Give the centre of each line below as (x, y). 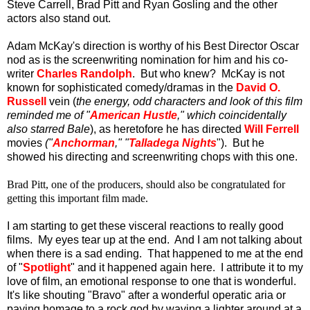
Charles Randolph (84, 73)
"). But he (240, 143)
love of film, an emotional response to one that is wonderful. (152, 281)
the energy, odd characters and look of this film (189, 101)
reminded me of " (48, 115)
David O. (258, 87)
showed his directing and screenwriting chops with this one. (152, 156)
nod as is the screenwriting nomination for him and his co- (147, 60)
